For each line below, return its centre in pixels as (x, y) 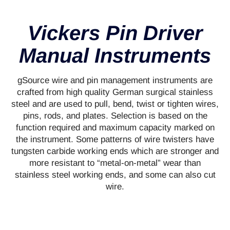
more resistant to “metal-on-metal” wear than (115, 163)
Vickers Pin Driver (115, 33)
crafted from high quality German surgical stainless (115, 92)
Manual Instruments (115, 55)
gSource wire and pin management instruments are (115, 80)
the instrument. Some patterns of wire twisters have (115, 139)
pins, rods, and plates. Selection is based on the (115, 116)
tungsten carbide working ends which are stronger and (115, 151)
